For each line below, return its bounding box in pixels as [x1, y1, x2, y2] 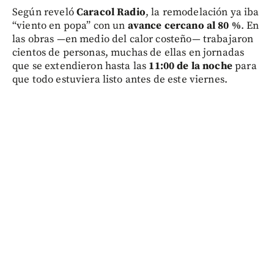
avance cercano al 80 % [127, 19, 241, 33]
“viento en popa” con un [12, 19, 128, 33]
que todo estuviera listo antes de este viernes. [12, 73, 228, 87]
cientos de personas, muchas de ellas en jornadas [12, 46, 245, 60]
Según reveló [12, 6, 76, 20]
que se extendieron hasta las [12, 59, 149, 73]
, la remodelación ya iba [145, 6, 259, 20]
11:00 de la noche [149, 59, 232, 73]
